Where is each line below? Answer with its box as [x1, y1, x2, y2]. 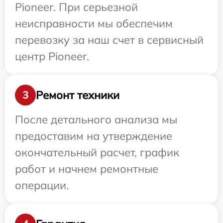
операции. [15, 178, 69, 192]
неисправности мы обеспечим [15, 16, 173, 30]
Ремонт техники [36, 88, 119, 102]
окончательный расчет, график [15, 145, 179, 159]
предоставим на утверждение [15, 129, 172, 143]
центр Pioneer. [15, 49, 89, 63]
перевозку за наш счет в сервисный [15, 33, 204, 47]
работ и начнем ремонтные [15, 162, 158, 176]
